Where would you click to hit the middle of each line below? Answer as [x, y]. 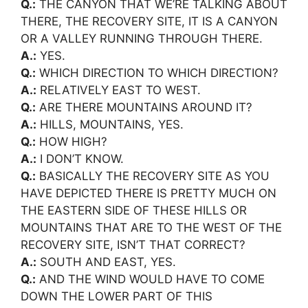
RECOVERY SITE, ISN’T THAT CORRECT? [133, 244]
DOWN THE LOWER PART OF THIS [117, 296]
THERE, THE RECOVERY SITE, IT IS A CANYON [149, 21]
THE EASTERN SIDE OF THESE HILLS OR [134, 210]
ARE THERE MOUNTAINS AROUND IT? [144, 107]
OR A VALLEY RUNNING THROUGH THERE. [142, 38]
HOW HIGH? [71, 141]
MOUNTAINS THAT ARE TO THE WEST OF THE [151, 227]
